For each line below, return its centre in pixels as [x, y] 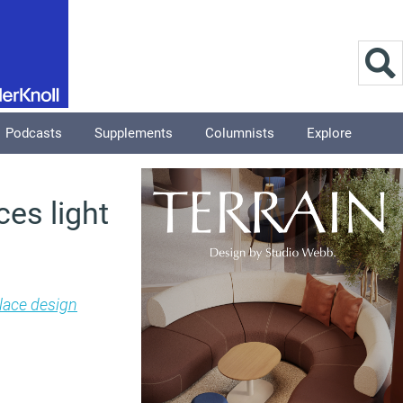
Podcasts [34, 133]
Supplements [134, 133]
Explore [329, 133]
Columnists [240, 133]
